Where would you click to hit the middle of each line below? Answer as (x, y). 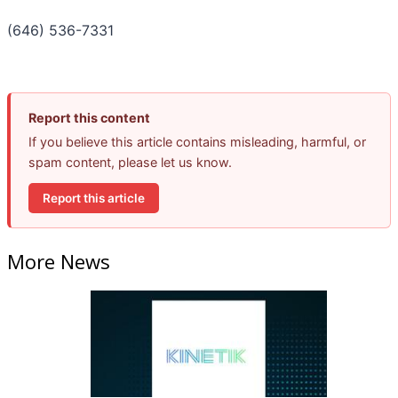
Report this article (94, 198)
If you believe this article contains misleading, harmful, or (197, 142)
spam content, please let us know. (130, 163)
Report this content (89, 118)
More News (59, 261)
